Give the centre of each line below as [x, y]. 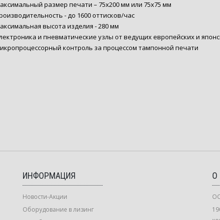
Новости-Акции [45, 196]
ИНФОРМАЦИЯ [49, 175]
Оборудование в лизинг [58, 209]
